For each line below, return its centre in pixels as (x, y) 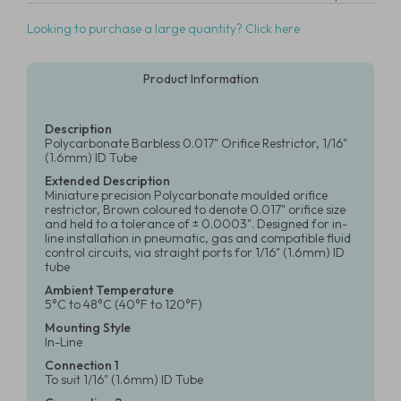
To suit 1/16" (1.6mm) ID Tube (124, 380)
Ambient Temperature (109, 290)
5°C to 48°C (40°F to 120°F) (124, 304)
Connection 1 (82, 365)
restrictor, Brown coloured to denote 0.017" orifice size (195, 209)
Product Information (200, 79)
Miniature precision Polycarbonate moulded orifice (186, 195)
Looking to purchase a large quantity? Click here (163, 29)
